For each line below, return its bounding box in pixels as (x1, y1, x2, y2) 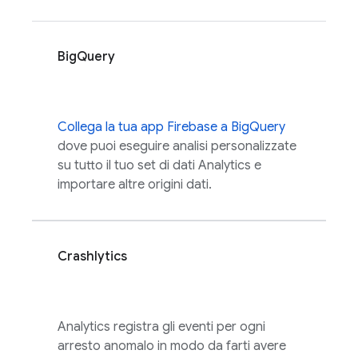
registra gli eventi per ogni (110, 319, 265, 335)
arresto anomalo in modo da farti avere (58, 338, 286, 354)
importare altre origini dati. (58, 177, 212, 193)
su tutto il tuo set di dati (58, 157, 198, 173)
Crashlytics (58, 249, 127, 265)
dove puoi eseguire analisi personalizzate (58, 138, 296, 154)
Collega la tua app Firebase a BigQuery (58, 119, 285, 135)
